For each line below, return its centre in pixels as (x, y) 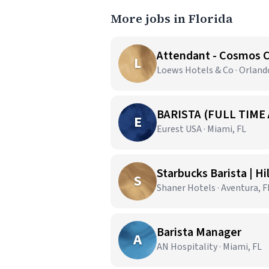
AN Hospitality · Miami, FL (209, 247)
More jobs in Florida (172, 19)
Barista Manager (199, 232)
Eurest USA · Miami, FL (201, 129)
